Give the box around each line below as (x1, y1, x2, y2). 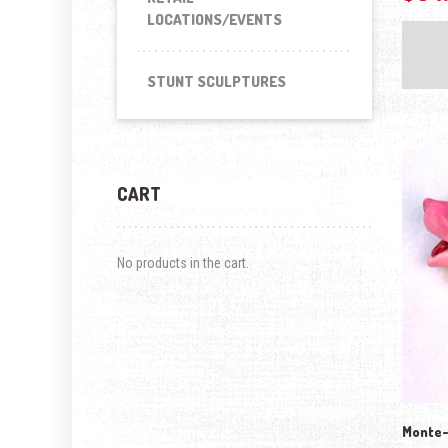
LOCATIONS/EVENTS (147, 10, 282, 29)
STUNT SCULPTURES (147, 72, 286, 91)
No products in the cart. (117, 255, 249, 271)
